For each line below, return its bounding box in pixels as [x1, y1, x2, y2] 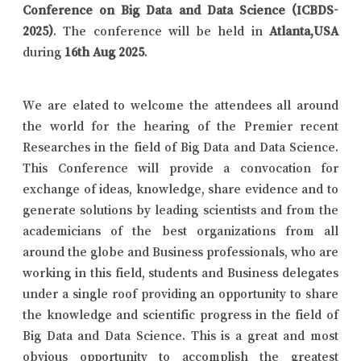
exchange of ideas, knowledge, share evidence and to [23, 181, 338, 195]
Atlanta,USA [269, 23, 338, 37]
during [23, 44, 64, 58]
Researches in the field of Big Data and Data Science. [23, 139, 338, 153]
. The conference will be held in [53, 23, 269, 37]
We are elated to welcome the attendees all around [23, 98, 338, 111]
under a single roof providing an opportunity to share [23, 286, 338, 300]
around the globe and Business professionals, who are [23, 244, 338, 258]
